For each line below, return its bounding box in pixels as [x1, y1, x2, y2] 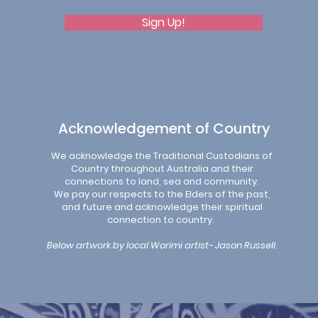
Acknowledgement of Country [57, 119, 270, 138]
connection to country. [107, 213, 217, 226]
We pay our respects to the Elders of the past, [53, 187, 270, 201]
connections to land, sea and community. [65, 175, 260, 188]
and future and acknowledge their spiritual [61, 200, 263, 214]
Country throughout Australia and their [70, 162, 253, 175]
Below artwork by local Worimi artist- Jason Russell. [47, 238, 278, 252]
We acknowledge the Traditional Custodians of [51, 149, 273, 163]
